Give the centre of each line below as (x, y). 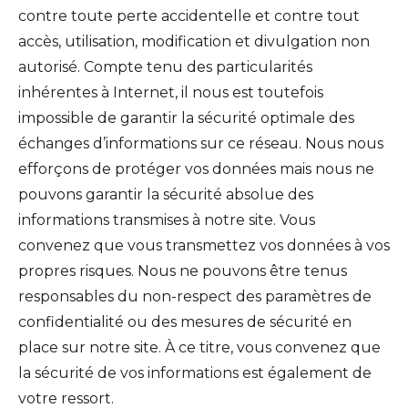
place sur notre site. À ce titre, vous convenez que (199, 347)
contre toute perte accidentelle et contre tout (189, 15)
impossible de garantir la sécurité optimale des (186, 117)
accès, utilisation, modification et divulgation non (194, 41)
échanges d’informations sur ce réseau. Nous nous (201, 143)
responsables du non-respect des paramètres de (195, 296)
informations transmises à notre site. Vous (167, 219)
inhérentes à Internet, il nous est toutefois (171, 92)
